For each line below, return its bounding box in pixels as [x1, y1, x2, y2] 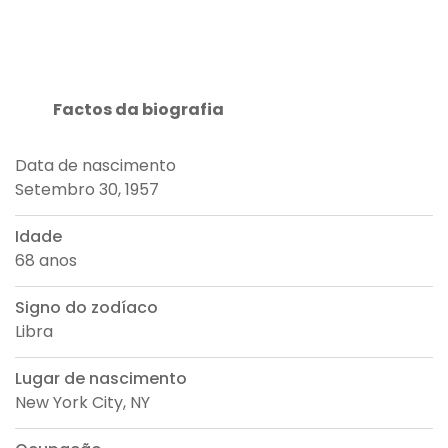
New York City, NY [15, 390, 150, 414]
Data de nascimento [15, 153, 176, 177]
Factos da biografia [50, 98, 224, 122]
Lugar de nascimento [15, 366, 187, 390]
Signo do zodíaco [15, 295, 158, 319]
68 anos [15, 248, 77, 272]
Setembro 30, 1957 [15, 177, 159, 201]
